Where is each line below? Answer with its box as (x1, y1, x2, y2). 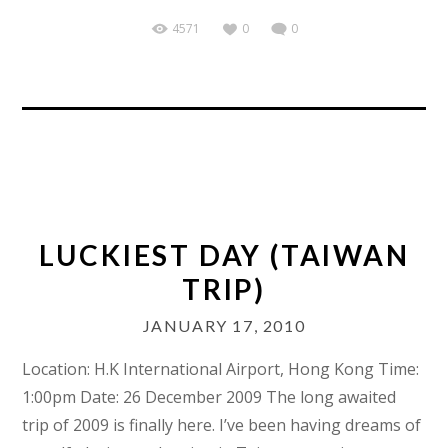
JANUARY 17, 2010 (142, 316, 306, 336)
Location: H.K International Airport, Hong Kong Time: (22, 358, 420, 381)
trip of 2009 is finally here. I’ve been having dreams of (22, 414, 422, 437)
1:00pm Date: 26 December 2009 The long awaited (22, 386, 397, 409)
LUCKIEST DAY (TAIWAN (38, 238, 410, 273)
